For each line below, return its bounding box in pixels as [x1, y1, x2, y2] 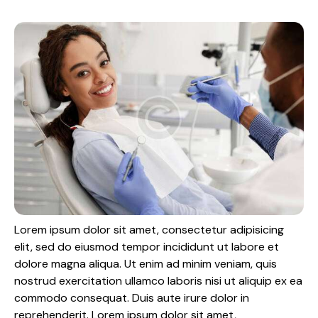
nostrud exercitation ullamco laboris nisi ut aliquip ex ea [14, 273, 302, 289]
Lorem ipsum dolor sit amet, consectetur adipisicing [14, 222, 284, 238]
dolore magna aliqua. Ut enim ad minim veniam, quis [14, 256, 277, 272]
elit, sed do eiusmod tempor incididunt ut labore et [14, 239, 279, 255]
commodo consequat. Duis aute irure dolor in [14, 290, 249, 306]
